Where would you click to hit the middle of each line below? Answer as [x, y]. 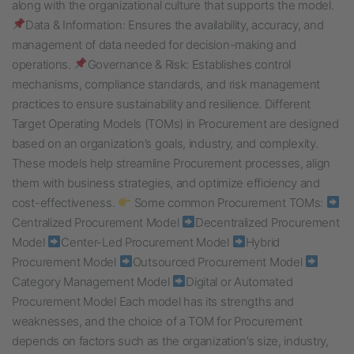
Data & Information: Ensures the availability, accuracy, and [175, 24]
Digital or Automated [239, 281]
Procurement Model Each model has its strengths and [153, 301]
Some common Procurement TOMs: [229, 202]
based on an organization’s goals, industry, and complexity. [165, 143]
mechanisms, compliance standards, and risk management [166, 84]
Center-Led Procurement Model [147, 242]
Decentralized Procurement [267, 222]
